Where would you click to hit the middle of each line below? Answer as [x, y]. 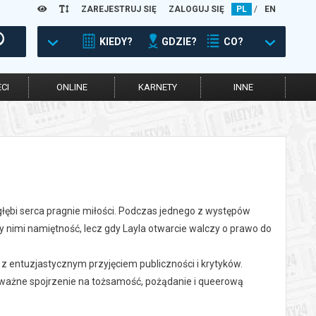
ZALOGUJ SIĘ [196, 9]
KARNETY [158, 87]
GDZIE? [179, 42]
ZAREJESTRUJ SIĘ [119, 9]
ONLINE [72, 87]
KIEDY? [116, 42]
